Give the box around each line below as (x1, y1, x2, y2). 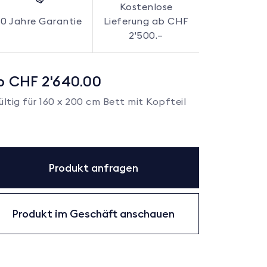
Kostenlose (119, 2, 173, 12)
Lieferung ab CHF (103, 16, 189, 26)
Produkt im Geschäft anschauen (11, 206, 175, 221)
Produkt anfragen (48, 160, 138, 175)
